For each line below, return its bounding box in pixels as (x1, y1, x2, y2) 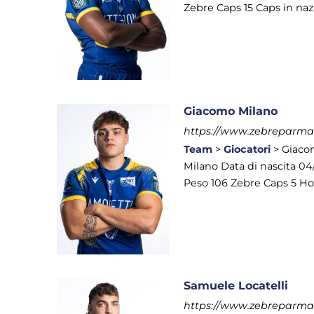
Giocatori (224, 142, 271, 156)
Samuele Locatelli (184, 279, 289, 293)
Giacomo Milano (184, 104, 278, 118)
